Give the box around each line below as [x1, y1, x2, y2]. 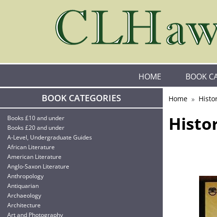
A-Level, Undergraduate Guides [7, 133, 92, 141]
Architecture [7, 201, 41, 209]
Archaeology [7, 191, 41, 200]
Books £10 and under [7, 114, 64, 122]
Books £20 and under [7, 124, 64, 132]
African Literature [7, 143, 55, 151]
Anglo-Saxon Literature [7, 162, 69, 170]
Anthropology [7, 172, 44, 180]
